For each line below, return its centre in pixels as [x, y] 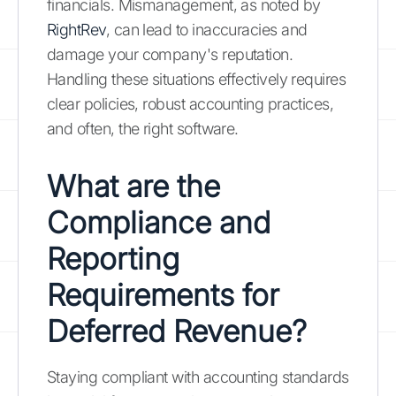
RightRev [76, 29]
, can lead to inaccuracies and [206, 29]
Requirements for [163, 294]
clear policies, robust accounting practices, [190, 103]
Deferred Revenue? [177, 331]
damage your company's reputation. [170, 54]
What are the [133, 186]
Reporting [113, 258]
